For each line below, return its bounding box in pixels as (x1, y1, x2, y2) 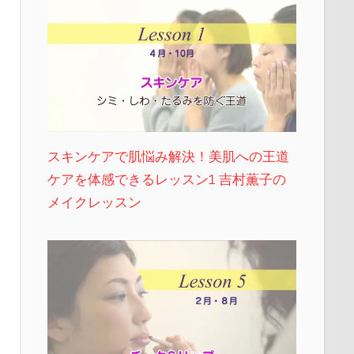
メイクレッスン (47, 194, 141, 211)
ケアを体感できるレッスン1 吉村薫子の (47, 171, 286, 188)
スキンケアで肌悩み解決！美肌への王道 (47, 148, 289, 165)
